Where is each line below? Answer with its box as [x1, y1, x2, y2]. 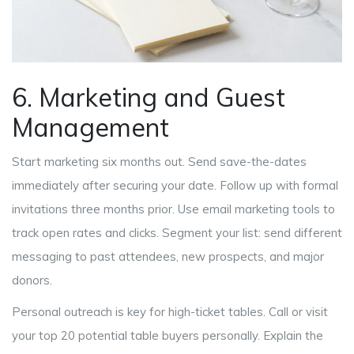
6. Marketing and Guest [12, 81, 285, 114]
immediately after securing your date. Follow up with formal [12, 178, 338, 194]
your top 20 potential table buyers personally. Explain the [12, 328, 323, 344]
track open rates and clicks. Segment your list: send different [12, 225, 342, 241]
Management [12, 111, 169, 144]
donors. [12, 273, 52, 288]
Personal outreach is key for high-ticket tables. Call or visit [12, 304, 328, 320]
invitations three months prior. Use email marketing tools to [12, 201, 335, 217]
